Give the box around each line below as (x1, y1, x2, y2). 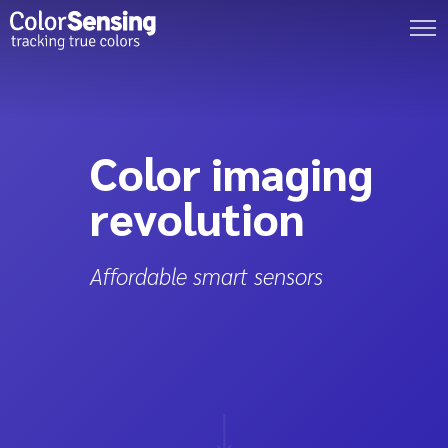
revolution (89, 188, 305, 246)
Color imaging (89, 143, 373, 201)
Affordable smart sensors (89, 261, 323, 290)
